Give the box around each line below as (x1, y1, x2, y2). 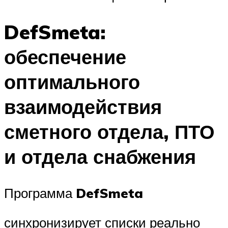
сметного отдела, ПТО (4, 119, 215, 144)
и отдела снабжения (4, 144, 196, 169)
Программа (4, 185, 76, 202)
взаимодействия (4, 94, 162, 119)
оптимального (4, 69, 140, 94)
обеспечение (4, 44, 126, 69)
